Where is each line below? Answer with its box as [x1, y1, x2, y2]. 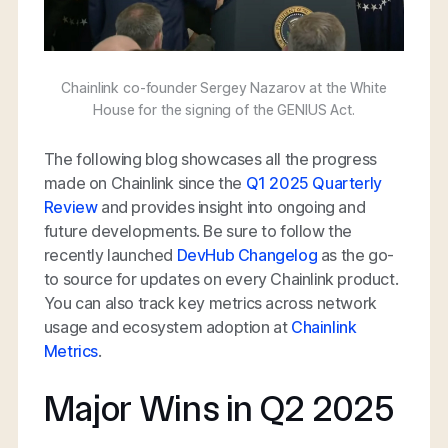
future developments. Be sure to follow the [43, 221, 353, 242]
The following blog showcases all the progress [43, 149, 377, 170]
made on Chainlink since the [43, 173, 246, 194]
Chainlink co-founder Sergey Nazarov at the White [61, 79, 387, 97]
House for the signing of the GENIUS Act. [93, 101, 355, 119]
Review [43, 197, 98, 218]
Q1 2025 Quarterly [245, 173, 382, 194]
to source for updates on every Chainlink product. [43, 269, 399, 290]
